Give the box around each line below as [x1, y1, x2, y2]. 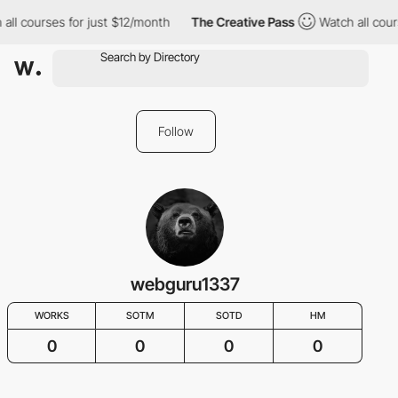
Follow [158, 123, 194, 139]
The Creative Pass [188, 14, 292, 29]
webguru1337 [130, 274, 240, 295]
